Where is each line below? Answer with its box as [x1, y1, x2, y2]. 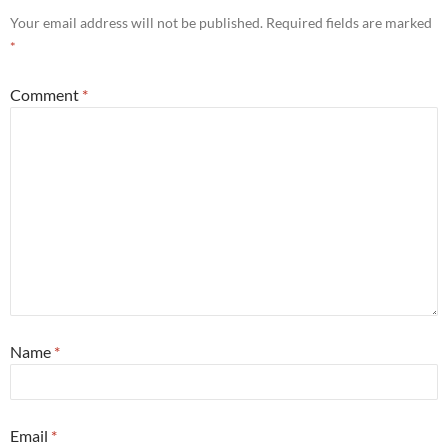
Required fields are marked [266, 13, 432, 31]
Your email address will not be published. [10, 13, 263, 31]
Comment [10, 84, 82, 104]
